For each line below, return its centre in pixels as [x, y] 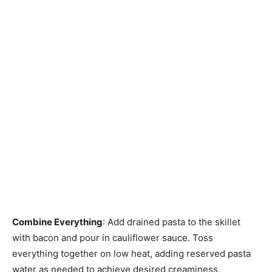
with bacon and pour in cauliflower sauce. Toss [113, 238]
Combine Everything [57, 222]
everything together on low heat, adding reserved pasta [131, 254]
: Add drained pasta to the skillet [172, 222]
